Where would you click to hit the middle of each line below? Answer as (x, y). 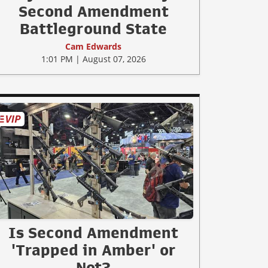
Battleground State (93, 29)
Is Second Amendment (93, 233)
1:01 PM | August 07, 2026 (93, 59)
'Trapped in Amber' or (93, 250)
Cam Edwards (93, 47)
